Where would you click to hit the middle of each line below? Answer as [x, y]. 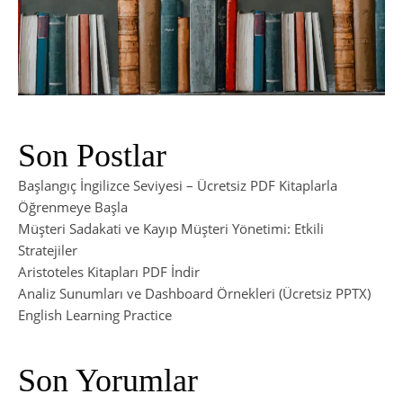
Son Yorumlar [108, 381]
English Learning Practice [95, 315]
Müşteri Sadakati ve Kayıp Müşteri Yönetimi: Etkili [171, 229]
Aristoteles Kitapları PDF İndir [109, 272]
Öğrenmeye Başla [73, 207]
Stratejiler [48, 251]
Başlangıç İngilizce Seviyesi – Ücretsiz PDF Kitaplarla [178, 186]
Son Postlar [92, 156]
